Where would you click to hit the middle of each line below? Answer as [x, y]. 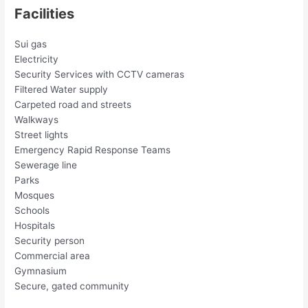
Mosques [35, 195]
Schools [32, 210]
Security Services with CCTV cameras [100, 74]
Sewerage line [46, 165]
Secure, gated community [72, 286]
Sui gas [31, 44]
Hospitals [35, 225]
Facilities [45, 13]
